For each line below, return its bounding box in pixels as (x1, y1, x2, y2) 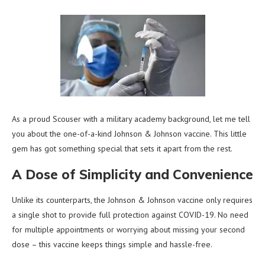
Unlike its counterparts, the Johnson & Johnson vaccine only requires (12, 194, 253, 205)
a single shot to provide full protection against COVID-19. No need (12, 209, 248, 220)
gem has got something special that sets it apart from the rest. (12, 143, 232, 154)
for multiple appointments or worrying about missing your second (12, 224, 245, 235)
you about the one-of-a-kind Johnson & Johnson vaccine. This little (12, 128, 247, 139)
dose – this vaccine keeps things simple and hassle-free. (12, 238, 212, 250)
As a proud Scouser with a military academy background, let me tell (12, 113, 250, 124)
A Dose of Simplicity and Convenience (12, 166, 253, 183)
